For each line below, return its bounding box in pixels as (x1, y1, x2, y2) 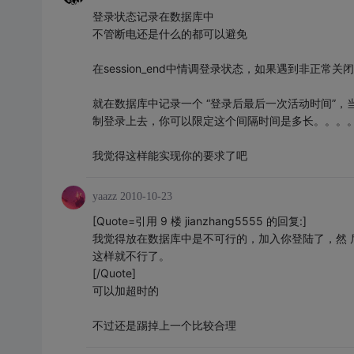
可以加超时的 (92, 284, 159, 298)
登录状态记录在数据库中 (92, 9, 214, 24)
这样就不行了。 (92, 249, 170, 263)
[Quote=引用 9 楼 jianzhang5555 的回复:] (92, 214, 307, 228)
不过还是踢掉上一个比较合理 (92, 318, 236, 333)
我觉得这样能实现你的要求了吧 (92, 149, 247, 163)
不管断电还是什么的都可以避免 (92, 27, 247, 41)
